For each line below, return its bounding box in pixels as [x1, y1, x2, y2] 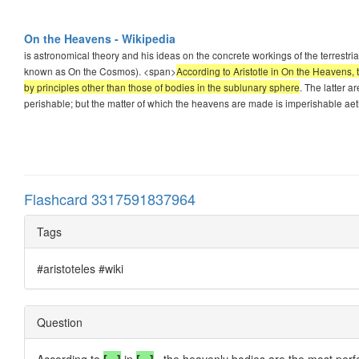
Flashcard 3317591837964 [24, 188, 196, 209]
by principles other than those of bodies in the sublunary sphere [24, 79, 300, 94]
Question [37, 313, 83, 330]
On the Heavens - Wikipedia [24, 30, 175, 46]
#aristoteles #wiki [37, 260, 123, 276]
